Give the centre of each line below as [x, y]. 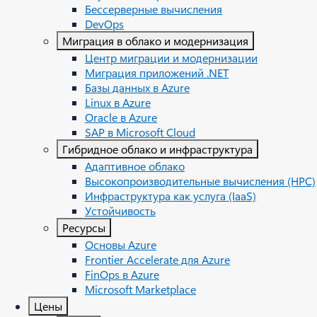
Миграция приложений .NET [157, 73]
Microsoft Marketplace [140, 289]
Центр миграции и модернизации [171, 58]
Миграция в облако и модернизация [155, 41]
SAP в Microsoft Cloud [140, 132]
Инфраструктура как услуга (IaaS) [171, 196]
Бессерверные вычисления [154, 9]
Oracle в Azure [121, 117]
